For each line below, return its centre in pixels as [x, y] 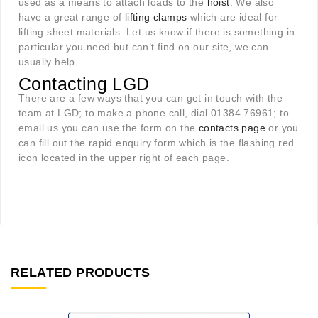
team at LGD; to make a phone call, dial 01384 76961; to [154, 113]
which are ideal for [232, 17]
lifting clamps [156, 17]
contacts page [232, 128]
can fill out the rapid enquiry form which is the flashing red [157, 143]
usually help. [49, 62]
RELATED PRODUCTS [81, 273]
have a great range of [72, 17]
